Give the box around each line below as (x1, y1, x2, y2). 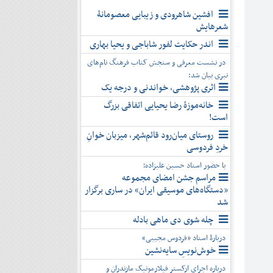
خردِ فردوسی (186, 140, 228, 155)
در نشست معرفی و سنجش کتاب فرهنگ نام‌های (87, 56, 225, 69)
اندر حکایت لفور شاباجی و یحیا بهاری (89, 37, 213, 52)
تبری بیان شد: (188, 69, 228, 82)
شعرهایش (196, 19, 228, 35)
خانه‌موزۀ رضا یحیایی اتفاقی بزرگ (103, 97, 213, 113)
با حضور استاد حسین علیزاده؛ (143, 159, 225, 172)
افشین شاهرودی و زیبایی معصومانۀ (96, 7, 213, 23)
